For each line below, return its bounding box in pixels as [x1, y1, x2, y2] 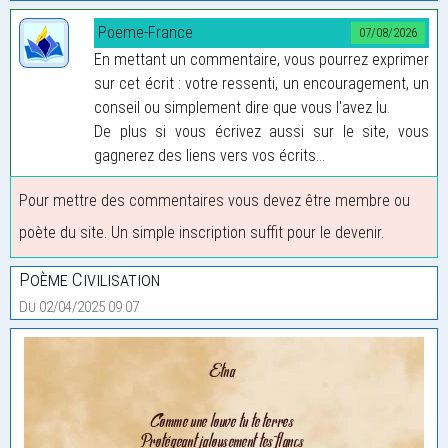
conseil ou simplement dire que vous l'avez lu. [94, 97, 390, 117]
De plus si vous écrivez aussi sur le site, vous [94, 121, 429, 141]
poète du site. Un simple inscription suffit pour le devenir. [19, 222, 384, 242]
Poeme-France [98, 22, 193, 42]
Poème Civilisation [19, 267, 160, 291]
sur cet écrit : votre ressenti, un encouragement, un [94, 73, 429, 93]
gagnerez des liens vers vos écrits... [94, 145, 325, 165]
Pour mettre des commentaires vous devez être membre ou [19, 190, 410, 210]
